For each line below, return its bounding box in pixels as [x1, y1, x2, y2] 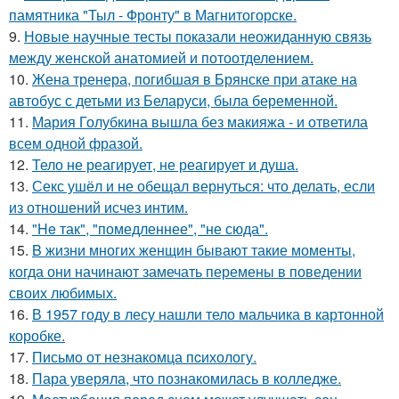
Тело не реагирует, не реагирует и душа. [32, 154, 298, 175]
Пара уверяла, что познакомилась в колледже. [32, 368, 341, 388]
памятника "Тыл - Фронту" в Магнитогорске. [9, 4, 297, 25]
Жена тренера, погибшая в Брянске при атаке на [32, 69, 357, 89]
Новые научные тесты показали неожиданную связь [24, 26, 371, 46]
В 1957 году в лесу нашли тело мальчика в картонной [32, 304, 384, 324]
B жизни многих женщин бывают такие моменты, [32, 240, 355, 260]
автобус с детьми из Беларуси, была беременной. [9, 90, 338, 110]
